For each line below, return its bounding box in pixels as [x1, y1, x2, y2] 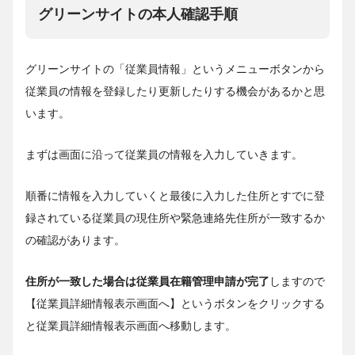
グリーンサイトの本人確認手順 [38, 6, 238, 23]
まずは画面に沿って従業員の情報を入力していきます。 [25, 148, 303, 162]
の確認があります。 [25, 234, 125, 247]
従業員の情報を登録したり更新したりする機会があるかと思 [25, 85, 325, 98]
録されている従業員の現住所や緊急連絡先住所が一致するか [25, 212, 325, 225]
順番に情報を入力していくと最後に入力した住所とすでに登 [25, 189, 325, 203]
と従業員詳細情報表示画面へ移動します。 [25, 319, 236, 333]
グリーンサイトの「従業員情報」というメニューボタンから [25, 63, 325, 76]
